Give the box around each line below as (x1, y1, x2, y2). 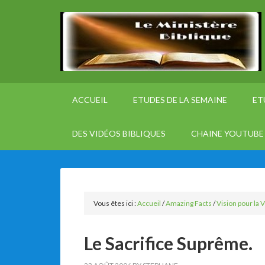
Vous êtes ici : (93, 199, 137, 208)
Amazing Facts (166, 199, 212, 208)
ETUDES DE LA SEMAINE (133, 95, 227, 105)
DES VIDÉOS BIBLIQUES (72, 128, 166, 138)
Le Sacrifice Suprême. (84, 232, 253, 254)
